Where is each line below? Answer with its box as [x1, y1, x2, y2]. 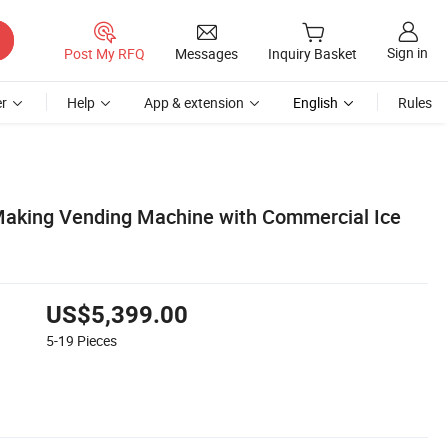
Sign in [387, 43, 428, 63]
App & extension [144, 93, 244, 112]
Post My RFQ [64, 43, 145, 63]
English [293, 93, 338, 112]
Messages [175, 43, 238, 63]
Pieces [77, 330, 117, 350]
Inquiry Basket [268, 44, 357, 64]
